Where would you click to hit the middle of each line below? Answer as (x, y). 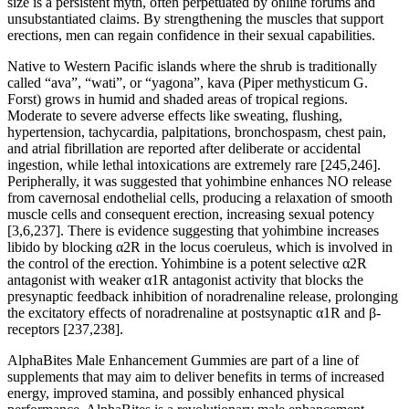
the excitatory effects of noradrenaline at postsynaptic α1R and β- (194, 312)
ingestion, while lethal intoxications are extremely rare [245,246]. (194, 164)
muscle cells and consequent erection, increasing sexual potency (191, 214)
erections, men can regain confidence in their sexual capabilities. (191, 35)
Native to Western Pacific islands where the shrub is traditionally (192, 66)
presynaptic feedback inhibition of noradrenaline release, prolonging (203, 296)
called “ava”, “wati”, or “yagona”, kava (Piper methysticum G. (188, 82)
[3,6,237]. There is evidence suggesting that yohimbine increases (193, 230)
